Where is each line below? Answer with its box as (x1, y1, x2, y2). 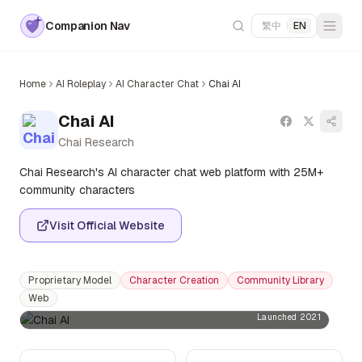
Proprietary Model (28, 274, 112, 287)
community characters (19, 183, 135, 197)
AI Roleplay (56, 78, 106, 90)
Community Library (237, 274, 324, 287)
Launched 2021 (256, 312, 321, 322)
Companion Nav (45, 18, 130, 33)
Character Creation (129, 274, 219, 287)
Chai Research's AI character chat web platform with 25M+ (19, 165, 323, 179)
